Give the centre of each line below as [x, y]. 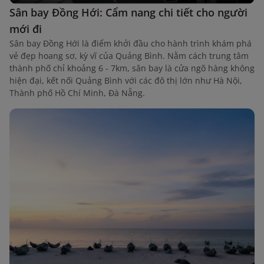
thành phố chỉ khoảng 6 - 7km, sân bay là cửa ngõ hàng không [132, 68]
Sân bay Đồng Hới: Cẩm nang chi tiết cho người [128, 13]
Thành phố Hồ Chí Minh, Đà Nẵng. [77, 93]
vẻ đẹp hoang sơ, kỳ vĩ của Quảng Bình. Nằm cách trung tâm [129, 56]
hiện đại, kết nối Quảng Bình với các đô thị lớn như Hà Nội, [126, 81]
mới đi [26, 29]
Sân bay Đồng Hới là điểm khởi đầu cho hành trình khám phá [131, 44]
